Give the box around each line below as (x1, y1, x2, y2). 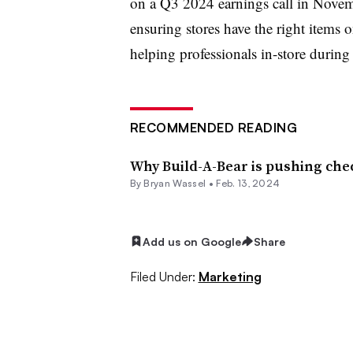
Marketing (198, 269, 262, 285)
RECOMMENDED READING (129, 119, 297, 136)
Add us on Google (142, 234, 241, 248)
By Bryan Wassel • (129, 176, 217, 189)
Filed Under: (129, 269, 195, 285)
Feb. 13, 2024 (216, 176, 281, 189)
